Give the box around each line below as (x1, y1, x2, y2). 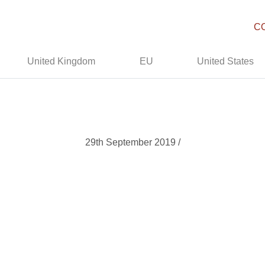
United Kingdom (27, 56, 96, 66)
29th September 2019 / (85, 137, 180, 147)
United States (197, 56, 254, 66)
